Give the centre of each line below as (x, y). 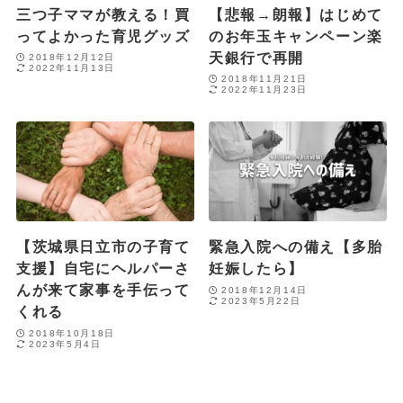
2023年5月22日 (261, 300)
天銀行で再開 (256, 57)
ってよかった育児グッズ (103, 36)
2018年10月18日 (72, 333)
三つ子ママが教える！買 (103, 14)
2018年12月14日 (264, 290)
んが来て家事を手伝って (103, 290)
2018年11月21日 (264, 79)
